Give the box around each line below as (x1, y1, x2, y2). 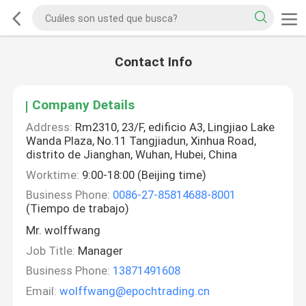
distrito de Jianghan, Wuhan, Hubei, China (26, 148, 238, 162)
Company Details (32, 97, 135, 113)
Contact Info (114, 54, 192, 70)
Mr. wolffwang (26, 223, 101, 238)
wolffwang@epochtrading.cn (59, 283, 210, 298)
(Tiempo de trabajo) (26, 201, 130, 216)
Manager (75, 243, 124, 258)
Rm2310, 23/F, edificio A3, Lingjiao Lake (72, 120, 275, 135)
